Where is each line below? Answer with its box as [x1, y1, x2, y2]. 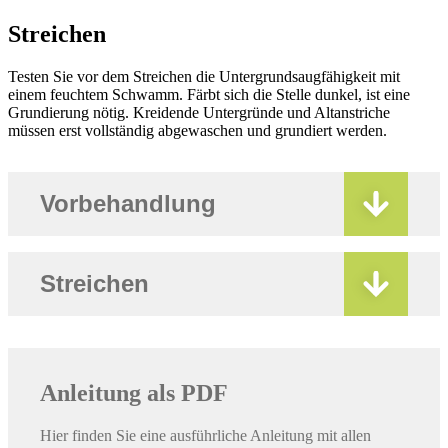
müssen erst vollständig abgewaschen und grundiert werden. [8, 121, 387, 139]
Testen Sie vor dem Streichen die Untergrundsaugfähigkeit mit [8, 67, 400, 85]
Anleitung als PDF [40, 379, 228, 406]
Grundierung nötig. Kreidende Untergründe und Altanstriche [8, 103, 390, 121]
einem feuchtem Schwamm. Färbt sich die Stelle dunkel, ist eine [8, 85, 410, 103]
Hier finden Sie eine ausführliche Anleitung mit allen [40, 426, 371, 444]
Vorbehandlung [40, 189, 216, 217]
